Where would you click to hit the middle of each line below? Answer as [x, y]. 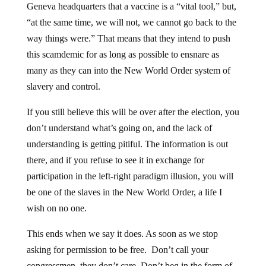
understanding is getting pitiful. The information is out [127, 135]
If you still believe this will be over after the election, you [133, 103]
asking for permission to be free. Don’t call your [117, 240]
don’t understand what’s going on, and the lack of [119, 119]
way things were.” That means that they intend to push [128, 29]
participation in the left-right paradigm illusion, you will [130, 167]
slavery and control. [63, 77]
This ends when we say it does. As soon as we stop [122, 224]
